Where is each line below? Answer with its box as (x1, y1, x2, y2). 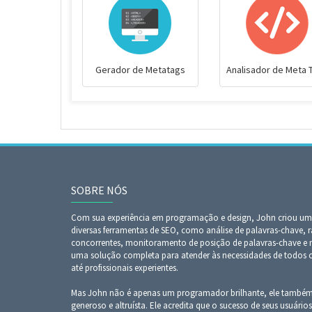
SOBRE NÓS (71, 183, 127, 197)
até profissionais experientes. (71, 262, 178, 274)
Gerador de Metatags (95, 63, 185, 76)
